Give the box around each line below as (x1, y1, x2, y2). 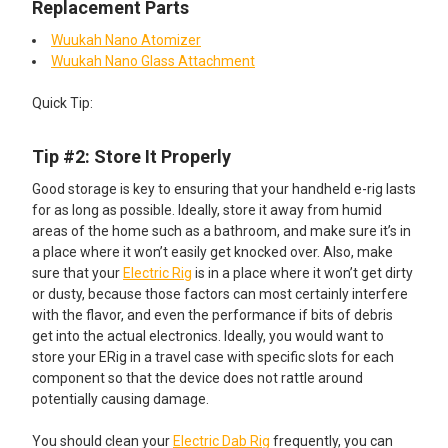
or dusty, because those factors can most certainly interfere (32, 285, 408, 302)
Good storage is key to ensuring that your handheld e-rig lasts (32, 180, 416, 197)
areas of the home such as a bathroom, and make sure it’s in (32, 222, 411, 239)
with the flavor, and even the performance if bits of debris (32, 306, 393, 323)
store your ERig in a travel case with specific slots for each (32, 348, 394, 365)
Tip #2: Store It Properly (32, 145, 231, 167)
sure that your (32, 264, 123, 281)
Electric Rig (123, 264, 192, 281)
